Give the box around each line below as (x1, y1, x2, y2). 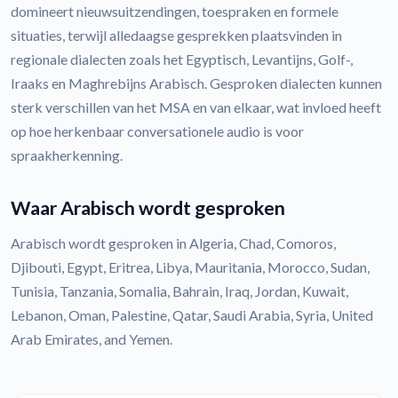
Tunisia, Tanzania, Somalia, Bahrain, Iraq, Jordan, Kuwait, (11, 282, 348, 299)
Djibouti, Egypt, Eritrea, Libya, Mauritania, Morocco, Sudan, (11, 258, 370, 275)
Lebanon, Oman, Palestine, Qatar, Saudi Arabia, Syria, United (11, 306, 373, 323)
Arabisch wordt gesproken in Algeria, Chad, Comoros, (11, 234, 336, 251)
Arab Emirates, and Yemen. (11, 330, 172, 347)
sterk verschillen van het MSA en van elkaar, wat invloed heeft (11, 98, 381, 115)
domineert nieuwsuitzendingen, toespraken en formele (11, 2, 338, 20)
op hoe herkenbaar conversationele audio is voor (11, 122, 304, 139)
